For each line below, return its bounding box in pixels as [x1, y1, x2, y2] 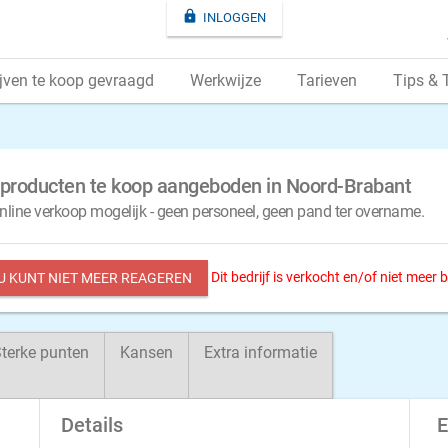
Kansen [120, 343, 173, 362]
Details [60, 413, 123, 437]
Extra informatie [204, 343, 317, 362]
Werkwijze [190, 71, 261, 90]
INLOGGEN [203, 10, 266, 25]
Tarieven [297, 71, 357, 90]
